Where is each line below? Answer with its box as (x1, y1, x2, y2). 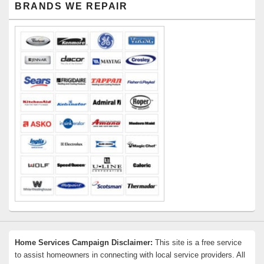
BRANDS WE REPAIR (15, 1, 128, 12)
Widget (8, 15, 32, 25)
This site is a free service (153, 237, 242, 247)
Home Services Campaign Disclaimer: (15, 237, 153, 247)
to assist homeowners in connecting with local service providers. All (15, 250, 245, 259)
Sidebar (8, 5, 34, 14)
